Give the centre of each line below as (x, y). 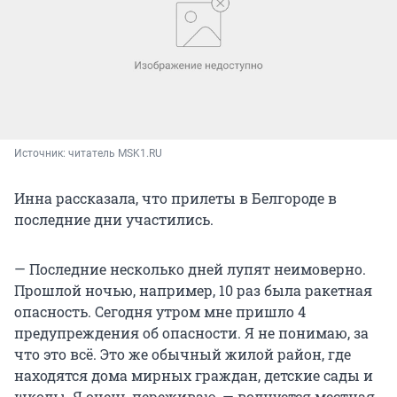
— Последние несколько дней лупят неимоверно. (190, 269)
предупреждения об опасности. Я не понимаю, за (191, 332)
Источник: (41, 153)
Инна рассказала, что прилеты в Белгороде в (175, 198)
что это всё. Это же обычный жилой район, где (183, 354)
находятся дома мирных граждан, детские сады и (194, 375)
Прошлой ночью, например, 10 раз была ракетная (193, 290)
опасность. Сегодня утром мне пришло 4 (160, 311)
